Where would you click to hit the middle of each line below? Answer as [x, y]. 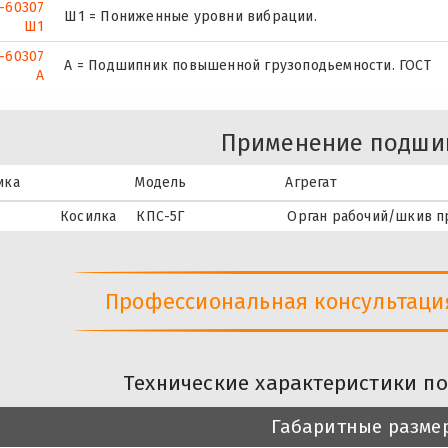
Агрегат [311, 182]
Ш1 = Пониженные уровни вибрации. [190, 16]
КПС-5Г [160, 216]
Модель [160, 182]
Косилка [88, 216]
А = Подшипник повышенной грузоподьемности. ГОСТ [247, 65]
